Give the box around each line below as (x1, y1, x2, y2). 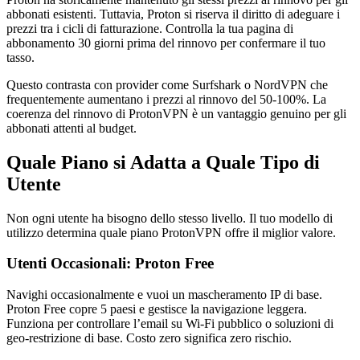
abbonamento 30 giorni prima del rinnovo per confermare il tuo (6, 35, 325, 50)
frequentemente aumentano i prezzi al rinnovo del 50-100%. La (6, 92, 326, 106)
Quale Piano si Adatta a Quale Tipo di (6, 151, 320, 173)
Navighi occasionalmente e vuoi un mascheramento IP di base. (6, 288, 322, 302)
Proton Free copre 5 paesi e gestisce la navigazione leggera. (6, 302, 307, 317)
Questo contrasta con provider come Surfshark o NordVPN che (6, 77, 328, 92)
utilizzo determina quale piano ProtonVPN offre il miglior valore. (6, 225, 336, 239)
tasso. (6, 50, 35, 64)
